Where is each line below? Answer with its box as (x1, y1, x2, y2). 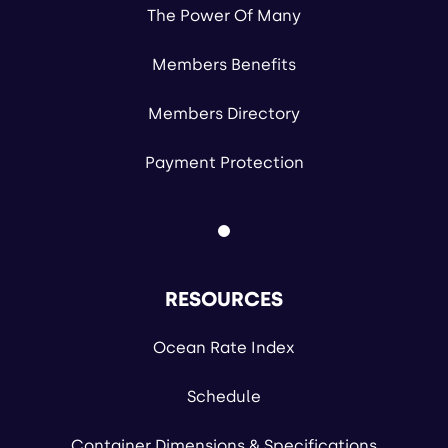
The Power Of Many (147, 5, 301, 25)
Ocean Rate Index (153, 337, 295, 357)
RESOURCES (165, 286, 283, 311)
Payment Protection (144, 152, 304, 172)
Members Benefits (152, 54, 296, 74)
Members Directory (148, 103, 300, 123)
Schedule (187, 386, 261, 406)
